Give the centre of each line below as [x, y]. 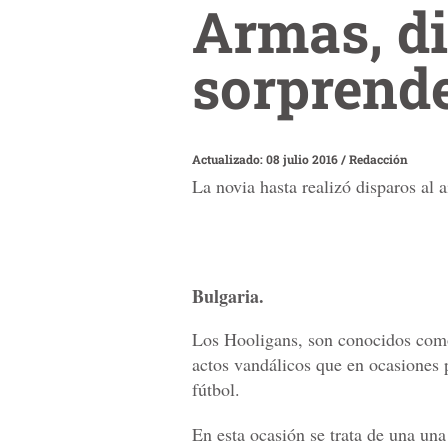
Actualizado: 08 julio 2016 [266, 158]
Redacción [378, 158]
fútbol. [216, 389]
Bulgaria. [228, 296]
